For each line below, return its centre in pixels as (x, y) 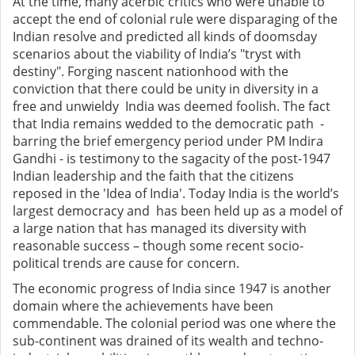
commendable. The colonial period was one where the (174, 324)
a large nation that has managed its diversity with (160, 229)
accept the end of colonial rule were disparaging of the (175, 19)
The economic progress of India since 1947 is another (172, 289)
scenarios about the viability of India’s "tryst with (157, 54)
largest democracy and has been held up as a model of (177, 211)
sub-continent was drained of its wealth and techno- (168, 341)
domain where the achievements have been (143, 306)
